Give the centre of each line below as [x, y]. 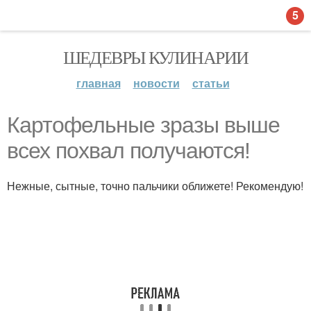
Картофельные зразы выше [143, 125]
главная [98, 83]
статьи [211, 83]
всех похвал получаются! [128, 151]
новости [156, 83]
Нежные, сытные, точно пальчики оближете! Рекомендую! [155, 186]
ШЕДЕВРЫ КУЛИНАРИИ [155, 57]
